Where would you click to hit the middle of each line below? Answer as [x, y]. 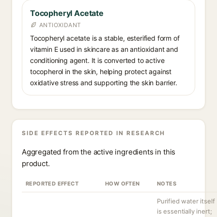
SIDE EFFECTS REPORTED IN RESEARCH [94, 133]
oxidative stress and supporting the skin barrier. [104, 83]
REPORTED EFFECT [52, 184]
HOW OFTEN [123, 184]
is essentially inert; [185, 211]
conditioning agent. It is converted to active [97, 60]
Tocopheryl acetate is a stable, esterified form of [105, 38]
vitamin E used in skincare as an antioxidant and [104, 49]
